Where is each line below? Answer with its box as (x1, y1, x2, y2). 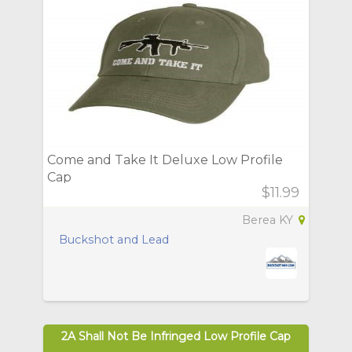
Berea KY (242, 212, 296, 227)
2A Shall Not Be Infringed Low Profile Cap (61, 328, 291, 343)
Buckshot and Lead (59, 232, 169, 247)
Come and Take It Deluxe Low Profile (47, 152, 283, 167)
